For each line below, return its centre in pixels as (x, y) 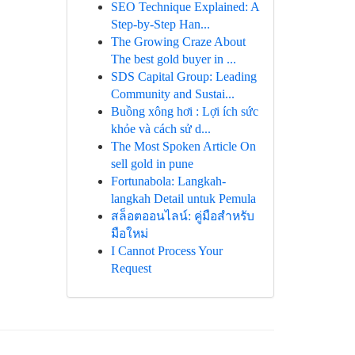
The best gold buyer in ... (173, 59)
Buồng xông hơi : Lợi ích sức (184, 111)
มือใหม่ (129, 233)
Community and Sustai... (172, 94)
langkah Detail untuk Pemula (183, 198)
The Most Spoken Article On (183, 146)
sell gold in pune (152, 164)
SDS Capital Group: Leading (183, 76)
